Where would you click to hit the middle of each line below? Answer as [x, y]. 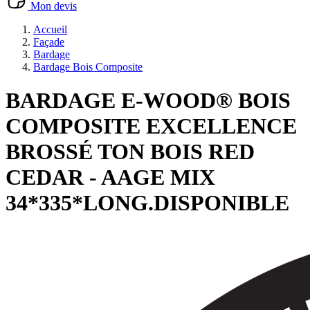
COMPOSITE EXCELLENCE [151, 126]
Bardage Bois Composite [88, 67]
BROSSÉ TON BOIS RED [130, 152]
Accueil [50, 29]
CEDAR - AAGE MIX [110, 177]
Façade [49, 42]
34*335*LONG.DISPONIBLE [147, 203]
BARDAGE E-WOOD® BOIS [148, 101]
